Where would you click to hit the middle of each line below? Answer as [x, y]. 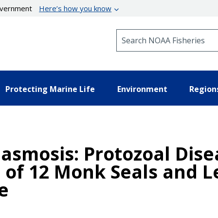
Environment [142, 89]
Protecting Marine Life [50, 89]
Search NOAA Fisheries [155, 33]
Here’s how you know [75, 8]
